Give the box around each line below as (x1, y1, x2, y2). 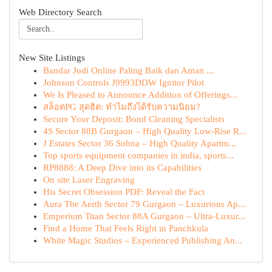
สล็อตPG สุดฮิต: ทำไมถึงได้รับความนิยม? (43, 102, 200, 112)
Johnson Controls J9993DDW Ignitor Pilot (43, 78, 204, 87)
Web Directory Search (19, 7, 102, 17)
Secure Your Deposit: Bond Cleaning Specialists (43, 114, 225, 124)
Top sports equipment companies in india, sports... (43, 151, 234, 160)
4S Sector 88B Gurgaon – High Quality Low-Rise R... (43, 126, 246, 136)
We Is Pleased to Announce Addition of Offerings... (43, 90, 237, 100)
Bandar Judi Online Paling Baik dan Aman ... (43, 66, 214, 75)
